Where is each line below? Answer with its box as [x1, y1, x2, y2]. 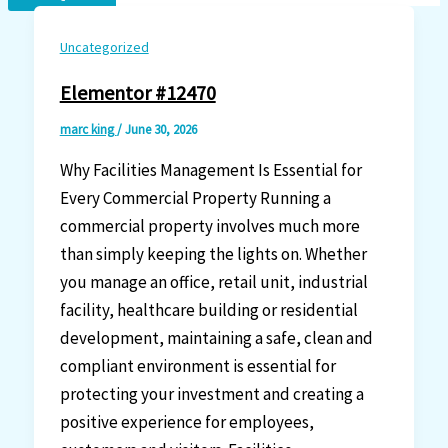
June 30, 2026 [124, 121, 197, 139]
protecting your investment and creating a [59, 383, 364, 406]
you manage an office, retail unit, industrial [59, 271, 368, 294]
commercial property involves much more [59, 215, 360, 238]
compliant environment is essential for [59, 355, 336, 378]
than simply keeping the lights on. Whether [59, 243, 367, 266]
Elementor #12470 [59, 80, 216, 106]
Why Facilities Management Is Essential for [59, 159, 362, 182]
